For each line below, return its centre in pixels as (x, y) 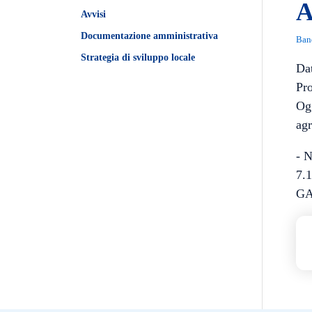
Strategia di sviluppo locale (138, 57)
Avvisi (93, 14)
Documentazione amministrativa (149, 36)
